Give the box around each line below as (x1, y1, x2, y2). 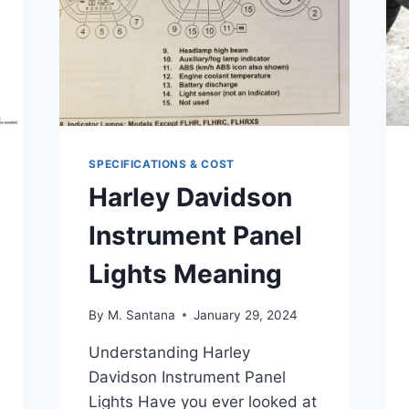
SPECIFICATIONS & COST (89, 157, 235, 172)
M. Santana (107, 307, 175, 322)
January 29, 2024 (193, 307, 298, 322)
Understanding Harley (89, 342, 251, 362)
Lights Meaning (89, 258, 283, 290)
